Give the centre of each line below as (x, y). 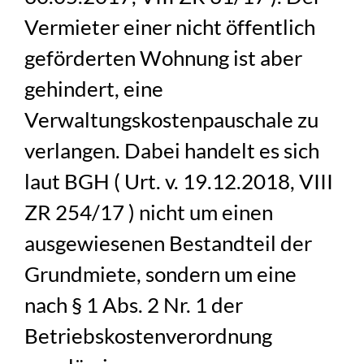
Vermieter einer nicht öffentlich (170, 27)
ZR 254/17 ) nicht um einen (149, 212)
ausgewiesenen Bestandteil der (169, 243)
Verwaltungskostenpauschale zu (172, 120)
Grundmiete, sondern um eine (161, 274)
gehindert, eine (94, 89)
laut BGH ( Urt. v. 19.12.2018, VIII (179, 182)
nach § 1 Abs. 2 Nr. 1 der (134, 305)
